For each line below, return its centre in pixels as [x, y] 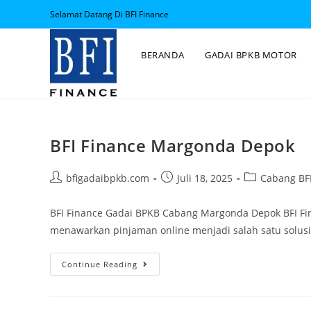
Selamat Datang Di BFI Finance [109, 14]
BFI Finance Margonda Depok [173, 145]
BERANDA [163, 55]
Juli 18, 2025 [205, 178]
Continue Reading [100, 264]
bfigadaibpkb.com [108, 178]
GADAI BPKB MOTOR [251, 55]
